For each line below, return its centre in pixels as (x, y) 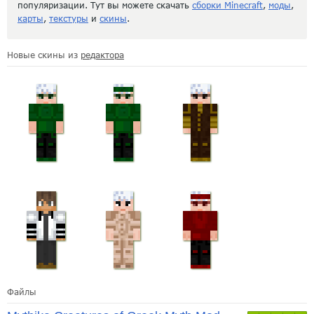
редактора (102, 55)
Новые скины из (44, 55)
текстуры (69, 19)
